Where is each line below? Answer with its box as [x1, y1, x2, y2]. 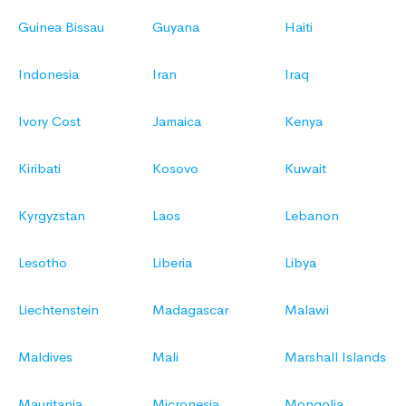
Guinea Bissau [18, 18, 104, 36]
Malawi [285, 301, 329, 319]
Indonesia [18, 65, 79, 83]
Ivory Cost [18, 112, 81, 130]
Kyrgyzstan [18, 207, 85, 225]
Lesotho [18, 254, 67, 272]
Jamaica [152, 112, 201, 130]
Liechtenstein [18, 301, 99, 319]
